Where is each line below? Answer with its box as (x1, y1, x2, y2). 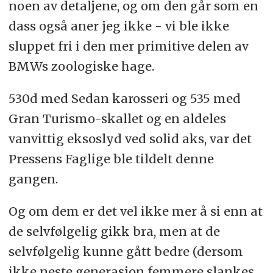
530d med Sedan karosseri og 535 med (8, 90, 241, 106)
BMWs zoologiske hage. (8, 58, 154, 74)
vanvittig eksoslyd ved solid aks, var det (8, 130, 252, 146)
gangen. (8, 171, 58, 186)
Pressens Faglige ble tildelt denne (8, 151, 214, 166)
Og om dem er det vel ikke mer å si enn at (8, 203, 263, 219)
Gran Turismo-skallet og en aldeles (8, 110, 226, 126)
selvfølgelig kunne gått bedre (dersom (8, 243, 243, 259)
